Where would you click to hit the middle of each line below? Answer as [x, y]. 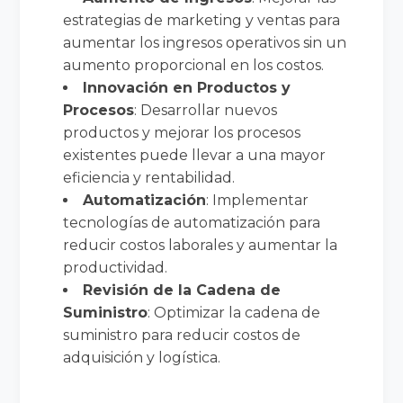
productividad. [116, 267]
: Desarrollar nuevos [206, 110]
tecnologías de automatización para [192, 222]
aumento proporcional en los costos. [194, 65]
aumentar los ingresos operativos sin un [205, 42]
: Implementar [258, 200]
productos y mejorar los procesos [182, 132]
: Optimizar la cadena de [234, 312]
